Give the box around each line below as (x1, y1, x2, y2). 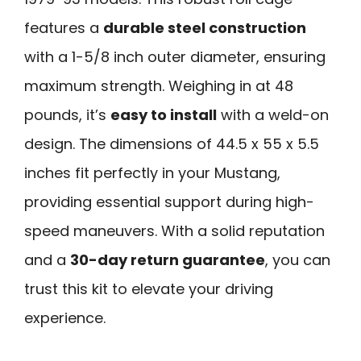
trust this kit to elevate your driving (24, 278, 273, 299)
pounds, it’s (24, 104, 110, 125)
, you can (265, 249, 330, 270)
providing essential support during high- (24, 191, 314, 212)
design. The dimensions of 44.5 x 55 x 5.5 (24, 133, 319, 154)
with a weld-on (217, 104, 329, 125)
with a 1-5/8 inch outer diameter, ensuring (24, 46, 326, 67)
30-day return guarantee (70, 249, 265, 270)
